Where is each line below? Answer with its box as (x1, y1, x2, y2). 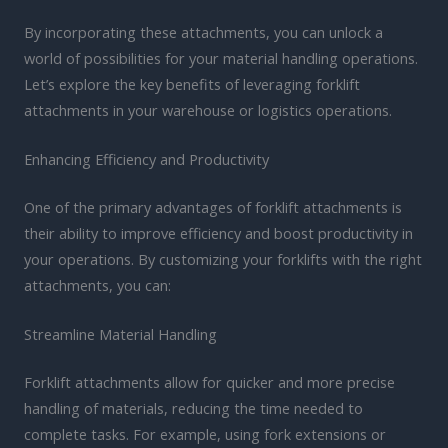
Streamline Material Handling (24, 324, 217, 345)
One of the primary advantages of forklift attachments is (24, 197, 402, 218)
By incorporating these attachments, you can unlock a (24, 21, 383, 42)
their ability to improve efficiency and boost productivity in (24, 223, 413, 244)
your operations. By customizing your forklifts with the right (24, 249, 422, 270)
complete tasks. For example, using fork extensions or (24, 424, 386, 445)
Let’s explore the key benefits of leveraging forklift (24, 73, 360, 94)
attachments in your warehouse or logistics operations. (24, 99, 392, 120)
